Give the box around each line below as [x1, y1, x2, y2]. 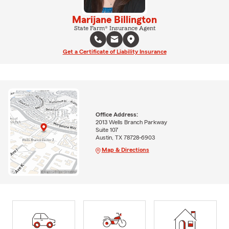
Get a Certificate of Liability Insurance [62, 48, 167, 55]
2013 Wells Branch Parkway [95, 119, 167, 126]
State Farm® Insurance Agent [74, 25, 155, 31]
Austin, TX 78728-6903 [95, 134, 155, 141]
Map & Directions [101, 147, 149, 153]
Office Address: [95, 111, 138, 118]
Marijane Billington [72, 14, 157, 25]
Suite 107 [95, 127, 118, 133]
